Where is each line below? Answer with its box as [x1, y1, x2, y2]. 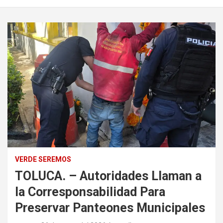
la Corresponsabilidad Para [15, 184, 165, 199]
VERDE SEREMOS [15, 155, 71, 163]
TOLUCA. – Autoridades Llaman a [15, 168, 202, 183]
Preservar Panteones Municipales [15, 200, 205, 215]
